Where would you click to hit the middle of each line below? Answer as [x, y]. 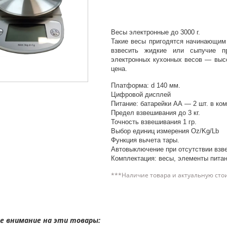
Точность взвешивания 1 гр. [154, 122]
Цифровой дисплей [141, 94]
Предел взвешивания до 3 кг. [155, 113]
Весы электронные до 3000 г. [155, 32]
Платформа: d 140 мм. [145, 85]
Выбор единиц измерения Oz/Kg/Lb [165, 131]
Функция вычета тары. [145, 140]
